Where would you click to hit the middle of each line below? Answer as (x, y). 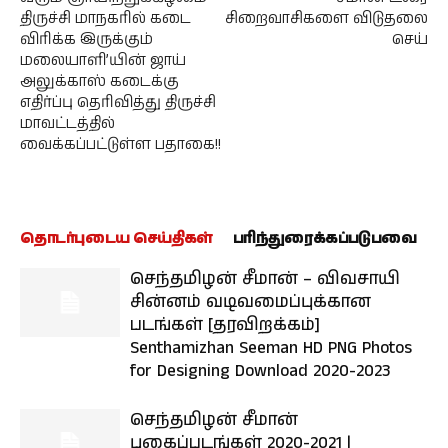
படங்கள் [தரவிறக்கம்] (225, 325)
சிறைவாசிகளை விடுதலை (326, 18)
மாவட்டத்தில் (67, 123)
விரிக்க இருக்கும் (86, 39)
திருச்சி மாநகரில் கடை (105, 18)
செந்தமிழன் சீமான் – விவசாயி (265, 279)
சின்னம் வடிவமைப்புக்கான (250, 302)
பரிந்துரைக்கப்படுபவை (324, 238)
